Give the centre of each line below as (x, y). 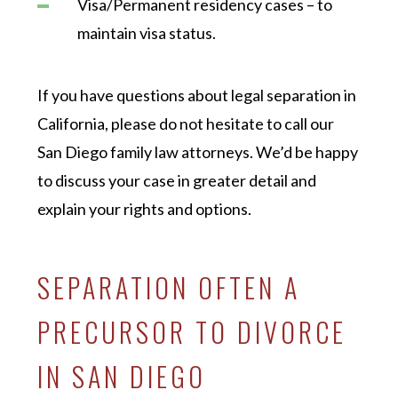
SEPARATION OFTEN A (169, 287)
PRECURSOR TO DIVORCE (192, 331)
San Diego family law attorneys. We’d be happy (198, 151)
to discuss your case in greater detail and (177, 180)
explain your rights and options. (145, 208)
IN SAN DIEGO (122, 376)
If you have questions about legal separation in (197, 95)
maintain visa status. (147, 32)
